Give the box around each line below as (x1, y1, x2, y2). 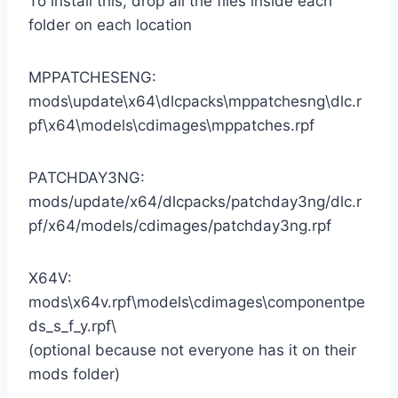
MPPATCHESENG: (28, 68, 156, 86)
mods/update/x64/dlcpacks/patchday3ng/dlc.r (28, 192, 362, 211)
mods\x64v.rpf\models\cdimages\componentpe (28, 292, 365, 311)
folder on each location (28, 15, 192, 34)
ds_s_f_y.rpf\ (28, 316, 116, 335)
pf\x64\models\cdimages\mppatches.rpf (28, 115, 314, 134)
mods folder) (28, 364, 120, 383)
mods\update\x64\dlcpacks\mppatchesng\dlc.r (28, 92, 362, 110)
